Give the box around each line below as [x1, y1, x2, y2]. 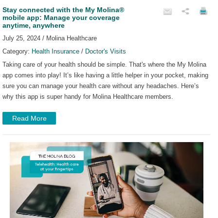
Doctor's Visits [85, 47, 126, 55]
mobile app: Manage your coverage [2, 13, 120, 21]
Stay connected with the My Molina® [2, 5, 124, 14]
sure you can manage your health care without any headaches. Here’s [2, 82, 199, 90]
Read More [12, 114, 47, 122]
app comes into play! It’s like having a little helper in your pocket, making [2, 71, 208, 79]
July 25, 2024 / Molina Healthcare [2, 34, 97, 42]
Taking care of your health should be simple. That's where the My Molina [2, 60, 206, 68]
